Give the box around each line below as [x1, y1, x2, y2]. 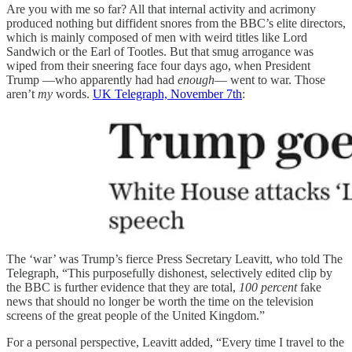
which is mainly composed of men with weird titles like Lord [6, 31, 307, 45]
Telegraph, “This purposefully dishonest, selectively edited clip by [6, 266, 332, 280]
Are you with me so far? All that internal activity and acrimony [6, 2, 316, 16]
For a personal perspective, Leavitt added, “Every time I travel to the [6, 335, 344, 350]
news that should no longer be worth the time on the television [6, 295, 313, 309]
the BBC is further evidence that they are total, [6, 280, 239, 295]
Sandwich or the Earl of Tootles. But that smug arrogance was [6, 45, 313, 59]
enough [178, 73, 214, 87]
